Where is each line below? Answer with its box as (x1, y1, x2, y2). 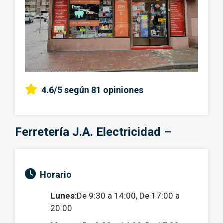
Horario (40, 169, 72, 180)
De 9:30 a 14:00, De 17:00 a (77, 191, 180, 201)
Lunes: (50, 191, 77, 201)
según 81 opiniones (64, 85, 143, 96)
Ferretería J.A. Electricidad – (15, 125, 171, 139)
